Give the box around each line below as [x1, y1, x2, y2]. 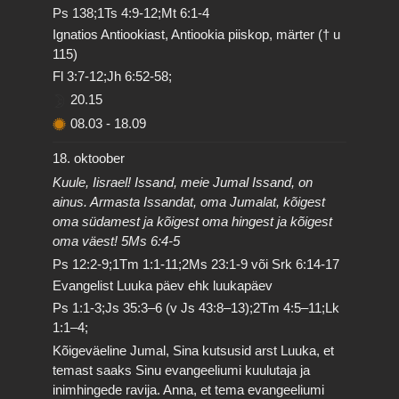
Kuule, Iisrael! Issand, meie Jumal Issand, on [53, 174, 313, 190]
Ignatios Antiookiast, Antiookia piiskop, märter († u [53, 26, 341, 42]
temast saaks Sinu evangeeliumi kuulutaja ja [53, 362, 311, 378]
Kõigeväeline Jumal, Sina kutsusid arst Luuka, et [53, 343, 335, 358]
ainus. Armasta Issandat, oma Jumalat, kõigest [53, 193, 326, 209]
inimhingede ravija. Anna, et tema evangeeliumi [53, 382, 325, 397]
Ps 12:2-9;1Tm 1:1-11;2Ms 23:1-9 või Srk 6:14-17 [53, 256, 340, 272]
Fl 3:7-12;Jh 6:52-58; [53, 68, 173, 84]
